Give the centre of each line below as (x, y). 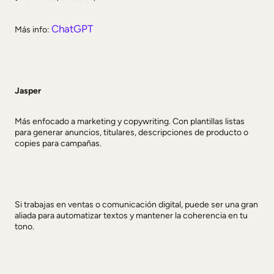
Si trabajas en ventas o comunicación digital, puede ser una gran (136, 205)
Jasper (28, 91)
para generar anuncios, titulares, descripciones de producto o (131, 132)
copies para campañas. (58, 143)
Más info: (33, 30)
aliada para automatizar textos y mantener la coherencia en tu (131, 216)
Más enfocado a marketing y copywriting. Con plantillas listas (130, 121)
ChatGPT (72, 29)
